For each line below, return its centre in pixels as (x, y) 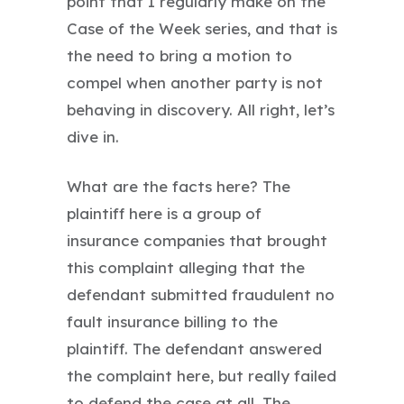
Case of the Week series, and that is (202, 28)
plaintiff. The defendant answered (194, 348)
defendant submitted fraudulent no (201, 294)
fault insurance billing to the (172, 321)
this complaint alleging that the (186, 267)
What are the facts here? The (179, 186)
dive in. (93, 136)
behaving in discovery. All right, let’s (201, 109)
